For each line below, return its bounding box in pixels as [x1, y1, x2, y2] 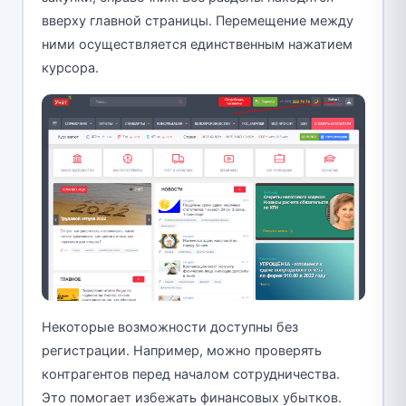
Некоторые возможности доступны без [41, 319, 298, 336]
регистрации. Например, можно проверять [41, 343, 322, 360]
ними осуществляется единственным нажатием [41, 35, 353, 53]
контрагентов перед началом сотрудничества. [41, 366, 340, 383]
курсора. [41, 59, 99, 76]
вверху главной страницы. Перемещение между [41, 12, 353, 29]
